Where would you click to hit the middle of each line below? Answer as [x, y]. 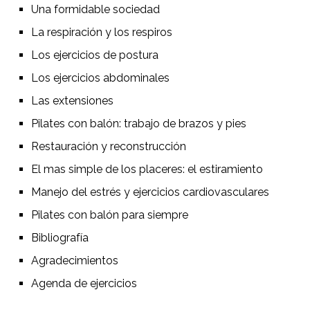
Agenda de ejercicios [84, 284]
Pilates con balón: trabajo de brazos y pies [139, 124]
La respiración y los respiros [102, 33]
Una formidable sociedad [95, 10]
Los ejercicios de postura [95, 55]
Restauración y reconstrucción [109, 147]
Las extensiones [72, 101]
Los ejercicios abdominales [100, 78]
